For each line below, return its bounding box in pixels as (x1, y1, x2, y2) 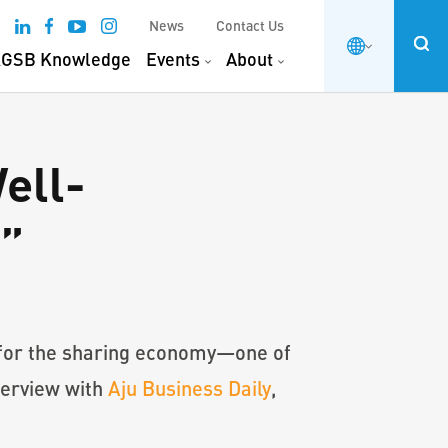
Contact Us (216, 17, 284, 34)
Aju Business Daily (108, 376, 271, 400)
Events (146, 48, 200, 70)
